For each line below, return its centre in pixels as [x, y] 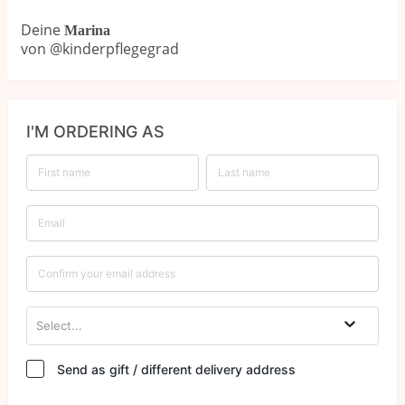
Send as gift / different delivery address [176, 369]
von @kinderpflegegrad [100, 48]
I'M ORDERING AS [95, 131]
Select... [59, 326]
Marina [87, 30]
